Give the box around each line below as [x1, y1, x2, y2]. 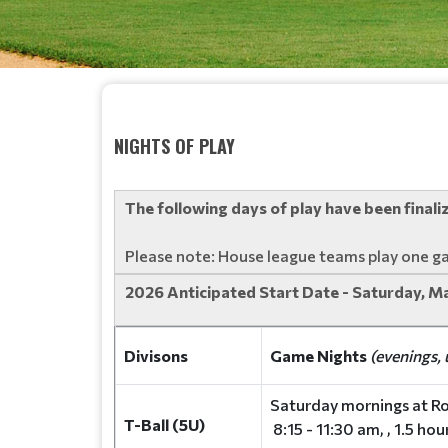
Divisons [124, 346, 188, 365]
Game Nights [270, 346, 370, 365]
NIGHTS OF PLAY [114, 133, 235, 159]
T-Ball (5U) [124, 415, 205, 434]
